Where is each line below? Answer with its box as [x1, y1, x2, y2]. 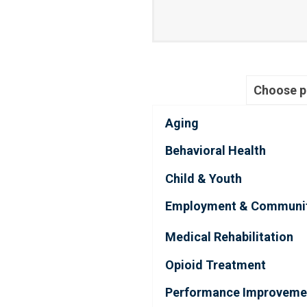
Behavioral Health [165, 143, 266, 158]
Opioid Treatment [165, 257, 266, 272]
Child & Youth [165, 171, 242, 186]
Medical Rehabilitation [165, 230, 293, 245]
